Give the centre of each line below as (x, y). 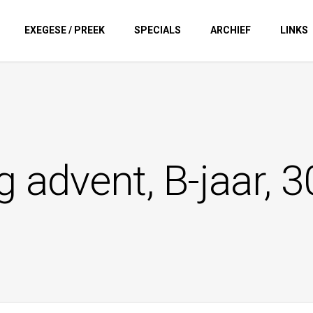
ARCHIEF (231, 30)
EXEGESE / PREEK (65, 30)
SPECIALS (158, 30)
